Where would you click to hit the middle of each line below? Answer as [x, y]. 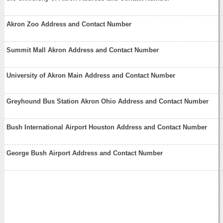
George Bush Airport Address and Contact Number [85, 153]
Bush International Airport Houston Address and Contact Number [107, 127]
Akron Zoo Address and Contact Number [69, 24]
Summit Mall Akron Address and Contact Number [83, 50]
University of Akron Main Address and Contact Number [91, 76]
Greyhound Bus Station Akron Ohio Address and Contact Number [108, 102]
